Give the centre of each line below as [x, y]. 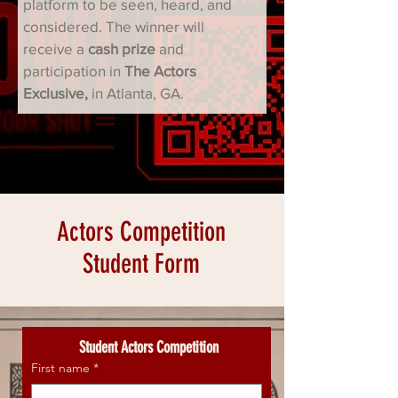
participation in [74, 71]
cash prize [122, 48]
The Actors [160, 71]
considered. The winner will [114, 26]
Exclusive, [57, 93]
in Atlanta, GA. [138, 93]
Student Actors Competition [147, 347]
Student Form [141, 264]
